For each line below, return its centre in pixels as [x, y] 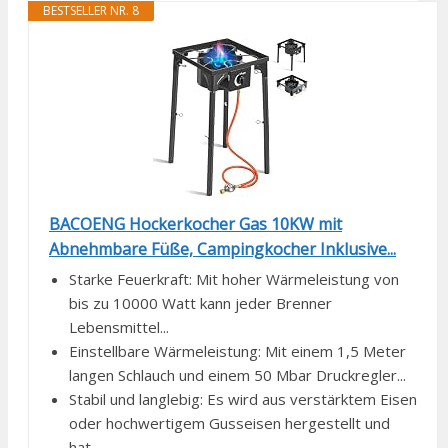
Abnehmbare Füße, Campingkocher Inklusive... [222, 248]
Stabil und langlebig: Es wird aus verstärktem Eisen [243, 398]
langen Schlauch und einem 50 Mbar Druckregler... [237, 374]
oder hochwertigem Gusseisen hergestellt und [229, 422]
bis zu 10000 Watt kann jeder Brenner [200, 302]
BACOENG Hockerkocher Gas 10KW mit [195, 223]
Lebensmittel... [119, 326]
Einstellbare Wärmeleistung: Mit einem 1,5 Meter [237, 350]
